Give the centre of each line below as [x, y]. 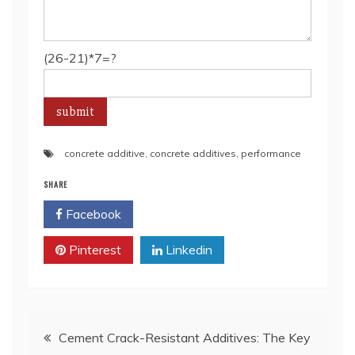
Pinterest [94, 250]
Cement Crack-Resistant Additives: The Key [185, 338]
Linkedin [187, 250]
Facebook [92, 214]
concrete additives [193, 153]
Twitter [186, 214]
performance [271, 153]
